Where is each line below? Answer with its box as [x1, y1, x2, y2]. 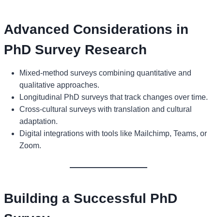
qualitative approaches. [19, 80, 99, 89]
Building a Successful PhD [4, 190, 177, 206]
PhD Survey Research [4, 42, 147, 57]
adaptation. [19, 117, 58, 125]
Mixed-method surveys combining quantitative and [19, 68, 191, 77]
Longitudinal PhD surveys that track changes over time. [19, 93, 208, 101]
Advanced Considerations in [4, 21, 188, 37]
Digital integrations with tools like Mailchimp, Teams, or [19, 129, 207, 138]
